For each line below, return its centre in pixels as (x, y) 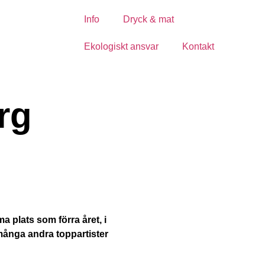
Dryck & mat (148, 19)
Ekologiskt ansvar (121, 46)
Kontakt (198, 46)
